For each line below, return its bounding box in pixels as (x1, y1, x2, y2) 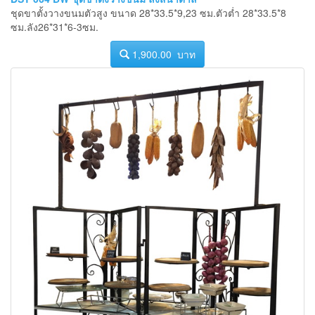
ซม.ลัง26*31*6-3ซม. (11, 20, 98, 34)
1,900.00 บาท (129, 47, 195, 62)
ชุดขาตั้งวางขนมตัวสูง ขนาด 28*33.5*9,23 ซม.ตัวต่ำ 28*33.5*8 (11, 6, 286, 20)
